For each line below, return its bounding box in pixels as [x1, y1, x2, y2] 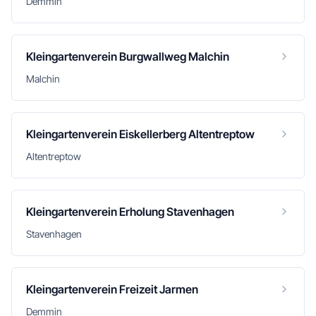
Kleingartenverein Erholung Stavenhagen [26, 205, 234, 219]
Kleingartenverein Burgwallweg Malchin [26, 49, 229, 63]
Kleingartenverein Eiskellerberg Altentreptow [26, 127, 255, 141]
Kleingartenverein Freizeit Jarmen [26, 282, 198, 296]
